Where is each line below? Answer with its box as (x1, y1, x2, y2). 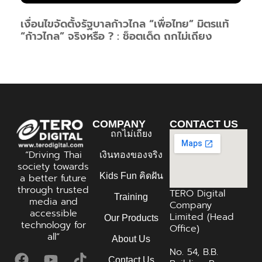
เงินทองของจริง (99, 150, 163, 160)
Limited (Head (170, 210, 235, 225)
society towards (18, 159, 89, 174)
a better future (20, 171, 87, 185)
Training (114, 192, 148, 202)
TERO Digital (170, 187, 226, 201)
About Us (112, 234, 150, 244)
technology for (20, 218, 86, 232)
